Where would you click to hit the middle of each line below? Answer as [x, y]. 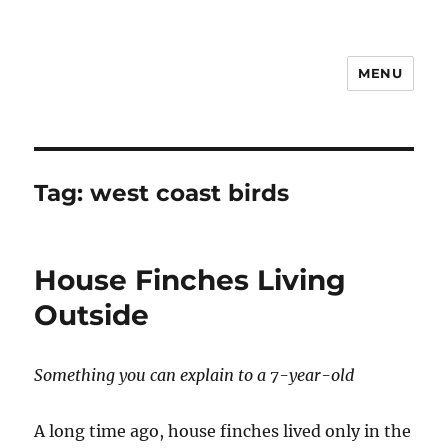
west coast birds [190, 193]
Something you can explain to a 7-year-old [194, 375]
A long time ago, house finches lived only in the [223, 431]
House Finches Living [190, 280]
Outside [92, 315]
